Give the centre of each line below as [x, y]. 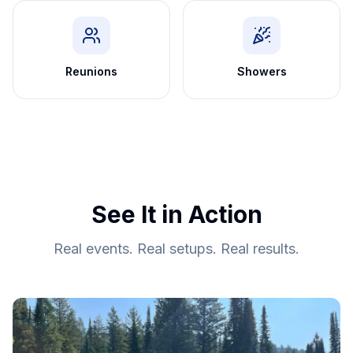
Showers [262, 71]
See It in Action [176, 214]
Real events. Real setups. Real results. [176, 248]
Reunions [91, 71]
